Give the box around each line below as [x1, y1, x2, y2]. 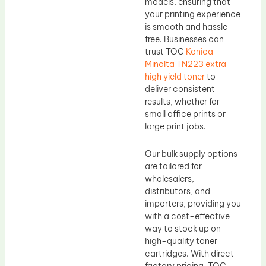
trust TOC [145, 46, 186, 58]
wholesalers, [145, 173, 194, 184]
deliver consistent [145, 84, 215, 95]
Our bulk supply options [145, 148, 237, 159]
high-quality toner [145, 235, 217, 246]
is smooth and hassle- [145, 21, 233, 33]
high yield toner [145, 71, 205, 83]
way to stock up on [145, 223, 221, 234]
